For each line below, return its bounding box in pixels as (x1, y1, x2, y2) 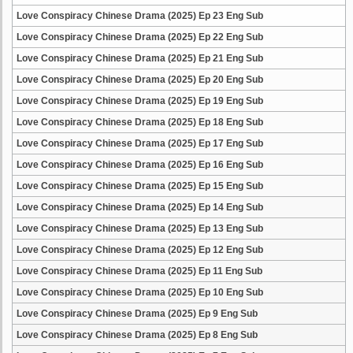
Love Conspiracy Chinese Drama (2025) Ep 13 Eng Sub (17, 223, 263, 234)
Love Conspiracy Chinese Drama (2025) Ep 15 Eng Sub (17, 180, 263, 191)
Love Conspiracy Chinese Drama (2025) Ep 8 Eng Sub (17, 329, 258, 340)
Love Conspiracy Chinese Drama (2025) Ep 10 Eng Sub (17, 287, 263, 298)
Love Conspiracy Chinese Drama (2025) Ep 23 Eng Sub (17, 10, 263, 21)
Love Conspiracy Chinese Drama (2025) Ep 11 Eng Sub (17, 266, 262, 277)
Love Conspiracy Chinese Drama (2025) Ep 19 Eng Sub (17, 95, 263, 106)
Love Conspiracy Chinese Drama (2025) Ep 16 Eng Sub (17, 159, 263, 170)
